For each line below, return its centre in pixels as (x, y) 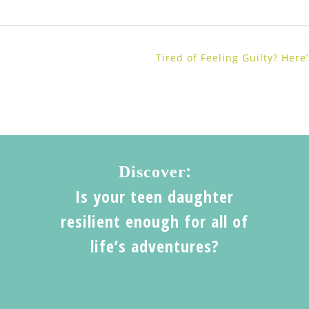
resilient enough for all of (154, 221)
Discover (152, 172)
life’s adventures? (154, 246)
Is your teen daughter (154, 197)
